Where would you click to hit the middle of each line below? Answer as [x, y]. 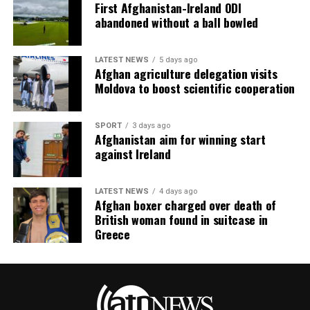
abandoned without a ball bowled [176, 22]
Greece [112, 234]
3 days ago [151, 126]
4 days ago [178, 192]
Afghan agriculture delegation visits [186, 74]
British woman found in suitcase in [181, 220]
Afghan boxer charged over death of [185, 205]
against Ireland [133, 154]
